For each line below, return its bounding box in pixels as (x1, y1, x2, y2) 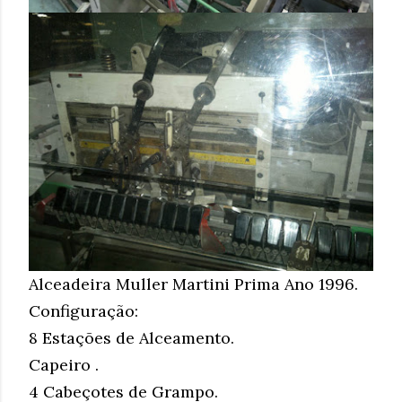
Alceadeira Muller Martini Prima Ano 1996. (29, 273, 358, 294)
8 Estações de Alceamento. (29, 327, 234, 348)
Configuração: (29, 300, 138, 321)
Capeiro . (29, 354, 99, 375)
